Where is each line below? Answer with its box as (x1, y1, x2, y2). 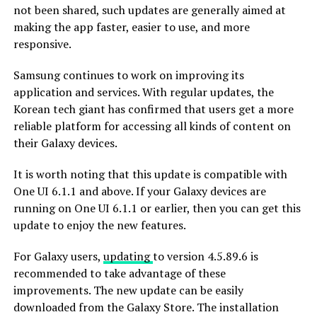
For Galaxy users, (13, 248, 103, 264)
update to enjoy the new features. (13, 217, 186, 233)
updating (103, 248, 153, 264)
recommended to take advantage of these (13, 265, 226, 281)
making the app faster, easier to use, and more (13, 18, 250, 35)
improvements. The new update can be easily (13, 282, 243, 298)
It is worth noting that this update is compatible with (13, 166, 287, 182)
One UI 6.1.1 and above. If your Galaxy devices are (13, 183, 266, 199)
